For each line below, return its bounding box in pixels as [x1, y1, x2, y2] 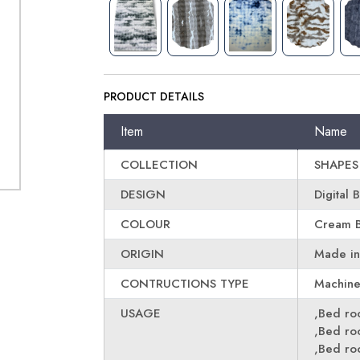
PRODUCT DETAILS [104, 88, 205, 104]
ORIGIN [121, 245, 165, 263]
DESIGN [121, 186, 166, 203]
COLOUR [121, 215, 171, 233]
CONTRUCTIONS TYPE [121, 275, 250, 292]
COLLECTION [121, 156, 198, 174]
